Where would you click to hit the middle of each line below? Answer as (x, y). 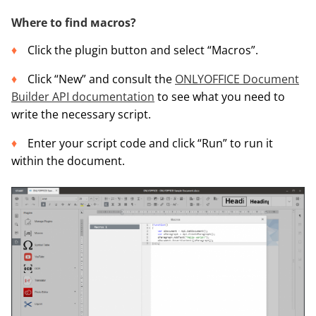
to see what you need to (220, 96)
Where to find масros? (74, 22)
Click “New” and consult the (101, 79)
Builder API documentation (83, 96)
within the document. (68, 160)
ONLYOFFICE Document (237, 79)
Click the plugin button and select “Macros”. (143, 50)
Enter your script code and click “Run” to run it (150, 143)
